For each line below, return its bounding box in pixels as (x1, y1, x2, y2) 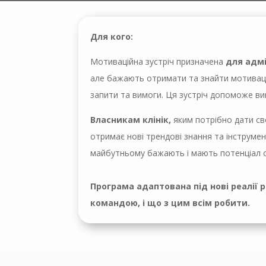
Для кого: (90, 31, 133, 43)
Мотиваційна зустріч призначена (90, 56, 226, 68)
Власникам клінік (90, 114, 169, 126)
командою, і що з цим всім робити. (90, 197, 250, 209)
